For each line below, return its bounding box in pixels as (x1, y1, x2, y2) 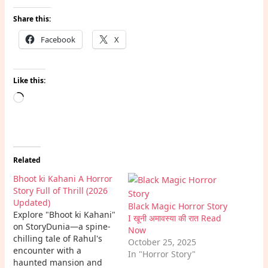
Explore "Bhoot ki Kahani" (13, 209, 116, 221)
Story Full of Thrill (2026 (13, 185, 108, 197)
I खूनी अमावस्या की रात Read (128, 212, 221, 224)
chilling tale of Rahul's (13, 233, 103, 245)
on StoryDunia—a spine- (13, 221, 111, 233)
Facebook (41, 34, 76, 45)
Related (13, 155, 41, 166)
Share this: (13, 14, 51, 25)
